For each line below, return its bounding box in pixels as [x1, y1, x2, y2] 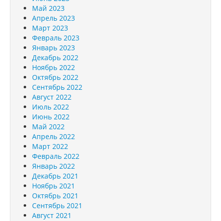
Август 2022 [32, 92, 72, 102]
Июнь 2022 [32, 111, 70, 121]
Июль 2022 [32, 102, 69, 111]
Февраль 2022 [32, 151, 79, 161]
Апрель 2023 [32, 13, 75, 23]
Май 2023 [32, 3, 65, 13]
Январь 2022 [32, 161, 75, 171]
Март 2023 [32, 23, 68, 33]
